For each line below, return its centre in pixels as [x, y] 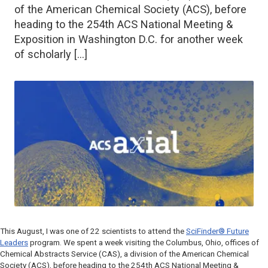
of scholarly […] [51, 54]
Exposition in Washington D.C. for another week [129, 39]
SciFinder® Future [217, 231]
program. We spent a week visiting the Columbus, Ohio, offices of [144, 242]
